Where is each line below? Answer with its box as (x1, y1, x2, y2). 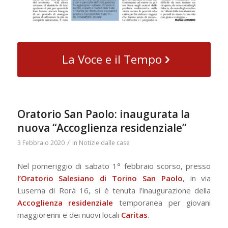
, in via (182, 173, 211, 183)
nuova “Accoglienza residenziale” (17, 121, 186, 135)
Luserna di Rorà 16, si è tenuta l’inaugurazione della (17, 185, 211, 195)
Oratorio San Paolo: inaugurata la (17, 107, 190, 122)
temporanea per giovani (113, 197, 211, 208)
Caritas (121, 209, 148, 220)
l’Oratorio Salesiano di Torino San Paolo (17, 173, 183, 183)
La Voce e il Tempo (62, 51, 162, 68)
